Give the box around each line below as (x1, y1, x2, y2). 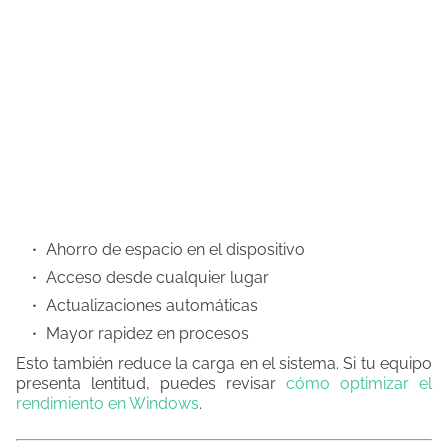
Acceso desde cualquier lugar (46, 268, 269, 287)
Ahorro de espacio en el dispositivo (46, 240, 305, 259)
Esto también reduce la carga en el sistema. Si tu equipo (16, 354, 432, 373)
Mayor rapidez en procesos (46, 324, 249, 343)
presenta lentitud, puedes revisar (16, 374, 286, 393)
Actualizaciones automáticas (46, 296, 258, 315)
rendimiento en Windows (16, 394, 199, 413)
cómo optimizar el (286, 374, 432, 393)
